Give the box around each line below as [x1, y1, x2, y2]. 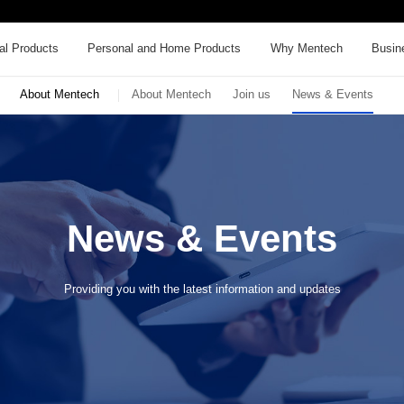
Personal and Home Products [87, 41, 242, 56]
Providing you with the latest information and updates [63, 281, 341, 296]
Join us [233, 88, 271, 101]
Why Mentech [270, 41, 343, 56]
